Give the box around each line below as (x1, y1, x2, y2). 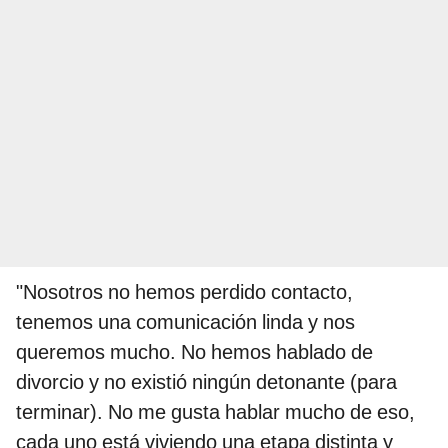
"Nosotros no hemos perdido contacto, (16, 279, 353, 304)
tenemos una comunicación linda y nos (16, 309, 355, 334)
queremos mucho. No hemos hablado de (16, 339, 373, 364)
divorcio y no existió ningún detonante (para (16, 369, 397, 394)
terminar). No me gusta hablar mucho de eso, (16, 399, 415, 424)
